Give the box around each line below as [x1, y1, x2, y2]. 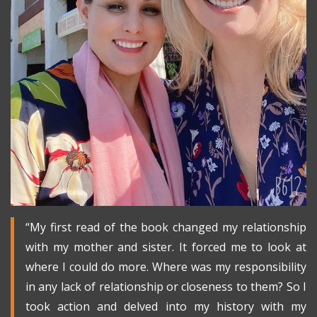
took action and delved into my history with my [25, 299, 306, 315]
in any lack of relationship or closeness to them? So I [25, 279, 306, 295]
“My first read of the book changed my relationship [25, 219, 306, 236]
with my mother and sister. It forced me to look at [25, 239, 306, 255]
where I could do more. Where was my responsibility [25, 259, 306, 275]
